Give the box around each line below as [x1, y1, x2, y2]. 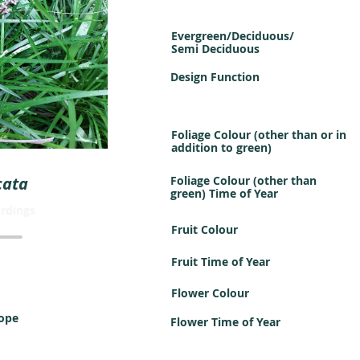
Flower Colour [171, 285, 249, 301]
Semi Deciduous [171, 41, 260, 56]
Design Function [170, 69, 260, 84]
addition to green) [171, 140, 272, 155]
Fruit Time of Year [171, 254, 270, 269]
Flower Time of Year [170, 314, 280, 329]
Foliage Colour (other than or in [171, 127, 346, 142]
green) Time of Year [170, 186, 278, 201]
